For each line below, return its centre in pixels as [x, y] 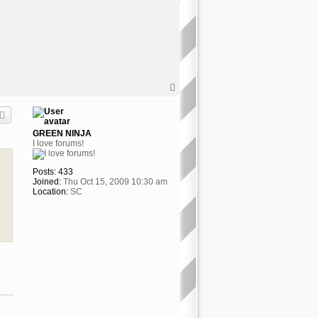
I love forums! [58, 143]
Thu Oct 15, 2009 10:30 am [114, 181]
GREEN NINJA [62, 133]
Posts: [44, 171]
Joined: [46, 181]
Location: [50, 191]
